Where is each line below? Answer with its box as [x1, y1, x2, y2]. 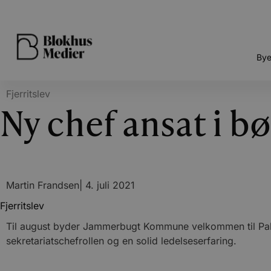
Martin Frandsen [6, 179, 79, 191]
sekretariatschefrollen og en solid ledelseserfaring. [6, 235, 237, 247]
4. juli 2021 [85, 179, 135, 191]
